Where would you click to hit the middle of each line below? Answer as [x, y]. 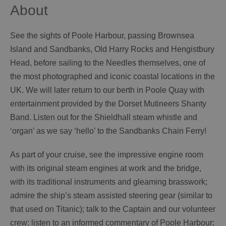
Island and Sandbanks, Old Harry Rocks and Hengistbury [112, 49]
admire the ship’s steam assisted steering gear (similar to [111, 195]
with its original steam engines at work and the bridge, [106, 168]
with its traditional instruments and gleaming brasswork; [109, 182]
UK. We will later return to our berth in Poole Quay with [107, 90]
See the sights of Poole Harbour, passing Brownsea [102, 35]
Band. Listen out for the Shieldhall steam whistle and [104, 117]
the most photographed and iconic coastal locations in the [112, 76]
